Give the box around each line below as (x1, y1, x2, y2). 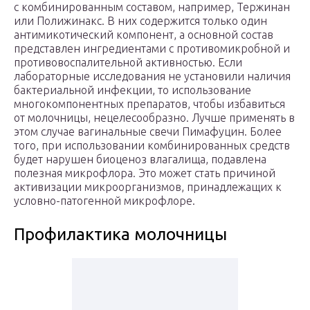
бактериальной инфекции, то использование (14, 84, 251, 97)
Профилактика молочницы (14, 225, 227, 244)
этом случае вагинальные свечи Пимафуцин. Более (14, 125, 282, 138)
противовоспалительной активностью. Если (14, 56, 242, 69)
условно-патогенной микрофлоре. (14, 194, 195, 208)
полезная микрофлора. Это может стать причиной (14, 167, 275, 180)
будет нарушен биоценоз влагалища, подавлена (14, 153, 266, 166)
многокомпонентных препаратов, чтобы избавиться (14, 98, 285, 111)
